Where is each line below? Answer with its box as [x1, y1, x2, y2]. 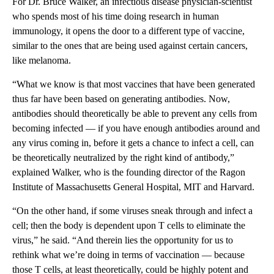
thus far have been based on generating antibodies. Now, [12, 94, 230, 105]
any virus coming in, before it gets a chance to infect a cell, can [12, 138, 254, 149]
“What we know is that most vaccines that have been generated [12, 79, 255, 90]
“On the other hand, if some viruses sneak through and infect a [12, 206, 253, 217]
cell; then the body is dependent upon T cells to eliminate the [12, 220, 245, 231]
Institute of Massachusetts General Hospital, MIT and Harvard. [12, 182, 254, 193]
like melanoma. [12, 55, 71, 66]
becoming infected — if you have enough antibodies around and [12, 123, 260, 134]
